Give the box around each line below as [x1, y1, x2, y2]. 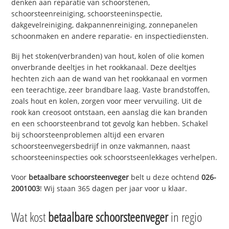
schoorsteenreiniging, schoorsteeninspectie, [11, 9, 163, 19]
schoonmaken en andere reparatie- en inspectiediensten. [11, 31, 209, 41]
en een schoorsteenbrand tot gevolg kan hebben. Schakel [11, 119, 209, 129]
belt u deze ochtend [129, 172, 202, 182]
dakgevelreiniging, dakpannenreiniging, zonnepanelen [11, 20, 198, 30]
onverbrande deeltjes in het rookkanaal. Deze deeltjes [11, 62, 197, 73]
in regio [168, 208, 202, 225]
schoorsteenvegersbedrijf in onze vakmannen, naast [11, 141, 191, 151]
